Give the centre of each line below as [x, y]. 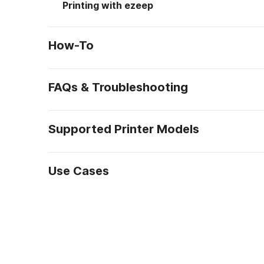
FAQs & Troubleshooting [118, 87]
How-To [71, 45]
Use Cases [79, 171]
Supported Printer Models [124, 129]
